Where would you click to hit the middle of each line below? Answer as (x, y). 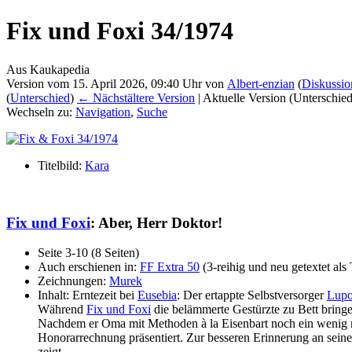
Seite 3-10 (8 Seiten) (88, 253)
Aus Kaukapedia (48, 69)
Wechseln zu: (41, 112)
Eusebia (157, 295)
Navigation (103, 112)
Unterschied (40, 97)
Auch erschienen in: (89, 267)
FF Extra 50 (170, 267)
